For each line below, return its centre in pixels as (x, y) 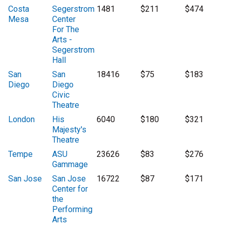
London (21, 120)
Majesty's (70, 130)
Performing (73, 210)
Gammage (70, 165)
